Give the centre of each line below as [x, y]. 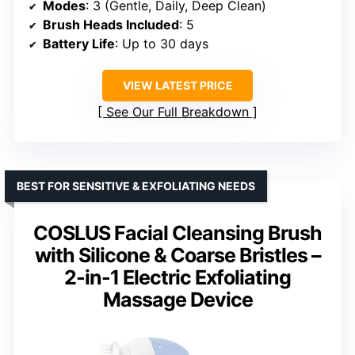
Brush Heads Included [111, 24]
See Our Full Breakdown [177, 111]
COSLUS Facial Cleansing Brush [177, 233]
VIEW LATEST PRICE [177, 85]
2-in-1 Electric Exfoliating [177, 277]
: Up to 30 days [162, 43]
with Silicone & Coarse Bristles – [177, 255]
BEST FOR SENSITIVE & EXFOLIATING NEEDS [136, 185]
